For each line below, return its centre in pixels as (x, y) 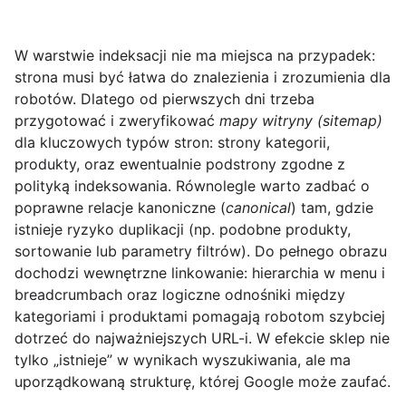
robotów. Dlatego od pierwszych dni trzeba (164, 99)
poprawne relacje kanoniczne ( (120, 208)
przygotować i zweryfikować (117, 121)
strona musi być (72, 77)
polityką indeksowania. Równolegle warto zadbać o (192, 186)
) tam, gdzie (332, 208)
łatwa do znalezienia (199, 77)
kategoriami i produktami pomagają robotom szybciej (200, 317)
